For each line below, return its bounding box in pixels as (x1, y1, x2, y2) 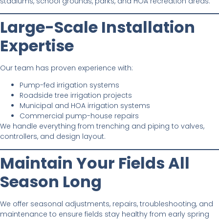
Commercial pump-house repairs (20, 111, 139, 121)
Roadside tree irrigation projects (20, 90, 132, 101)
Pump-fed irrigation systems (20, 80, 119, 90)
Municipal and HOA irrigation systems (20, 101, 150, 111)
